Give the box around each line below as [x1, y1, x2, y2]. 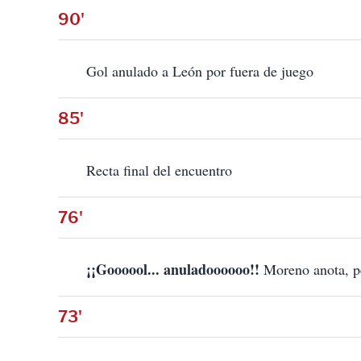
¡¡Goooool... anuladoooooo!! [86, 259, 259, 280]
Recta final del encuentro [86, 160, 232, 180]
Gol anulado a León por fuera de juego [86, 61, 313, 81]
